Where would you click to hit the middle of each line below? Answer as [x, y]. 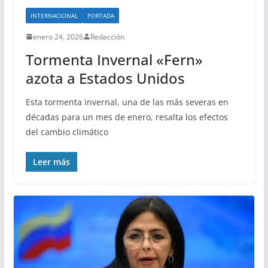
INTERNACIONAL [54, 15]
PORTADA [100, 15]
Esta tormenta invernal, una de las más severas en [127, 102]
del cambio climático [67, 132]
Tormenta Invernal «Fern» [114, 59]
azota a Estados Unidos [105, 78]
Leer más [51, 162]
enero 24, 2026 [58, 36]
